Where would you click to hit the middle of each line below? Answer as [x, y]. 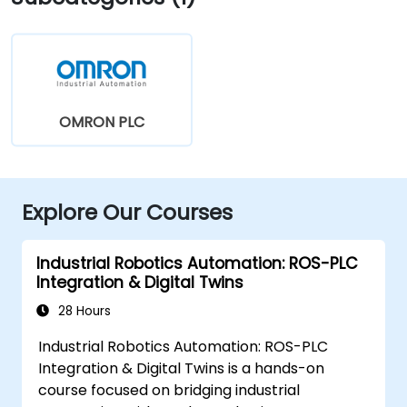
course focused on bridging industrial [169, 390]
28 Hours [83, 311]
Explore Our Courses [127, 212]
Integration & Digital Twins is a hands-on [182, 368]
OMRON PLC [102, 122]
